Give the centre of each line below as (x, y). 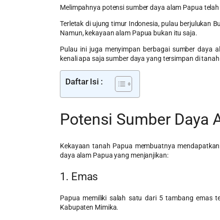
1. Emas (79, 176)
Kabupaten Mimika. (89, 207)
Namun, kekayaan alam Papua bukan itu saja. (129, 33)
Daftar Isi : (84, 81)
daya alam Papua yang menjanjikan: (114, 155)
